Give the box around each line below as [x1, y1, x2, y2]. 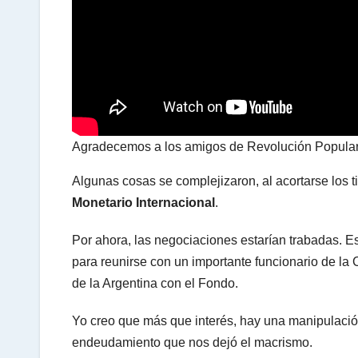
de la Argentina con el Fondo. [72, 276, 238, 290]
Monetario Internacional [72, 195, 215, 209]
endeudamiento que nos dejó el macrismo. [72, 335, 312, 349]
